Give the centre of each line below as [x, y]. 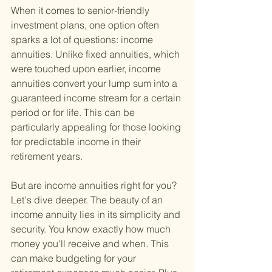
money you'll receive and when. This [91, 244]
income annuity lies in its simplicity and [97, 215]
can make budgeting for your [75, 258]
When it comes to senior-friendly [81, 11]
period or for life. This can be [74, 113]
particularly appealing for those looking [97, 127]
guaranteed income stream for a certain [97, 98]
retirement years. [47, 156]
